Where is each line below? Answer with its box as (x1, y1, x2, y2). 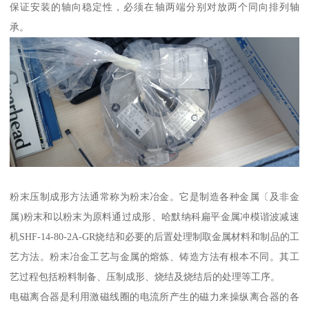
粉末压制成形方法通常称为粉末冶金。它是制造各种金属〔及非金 (10, 191, 299, 203)
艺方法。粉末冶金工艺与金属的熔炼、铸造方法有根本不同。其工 (10, 251, 299, 263)
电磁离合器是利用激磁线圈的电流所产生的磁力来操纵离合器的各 (10, 291, 299, 303)
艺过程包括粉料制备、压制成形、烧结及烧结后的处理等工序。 (10, 271, 281, 283)
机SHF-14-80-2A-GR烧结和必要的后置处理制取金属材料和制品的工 (10, 231, 299, 243)
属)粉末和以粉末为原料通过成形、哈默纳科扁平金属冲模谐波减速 (10, 211, 299, 223)
